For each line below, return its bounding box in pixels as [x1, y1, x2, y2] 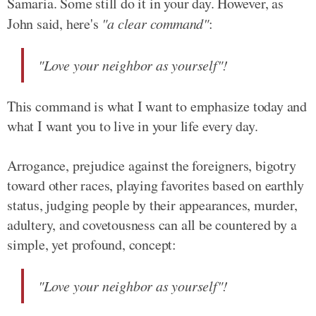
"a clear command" [102, 14, 209, 32]
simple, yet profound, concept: [7, 235, 177, 254]
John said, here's [7, 14, 102, 33]
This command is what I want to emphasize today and [7, 97, 307, 116]
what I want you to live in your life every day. [7, 116, 258, 135]
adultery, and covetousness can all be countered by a [7, 215, 297, 234]
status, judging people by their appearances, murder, [7, 195, 298, 214]
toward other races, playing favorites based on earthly [7, 176, 305, 195]
